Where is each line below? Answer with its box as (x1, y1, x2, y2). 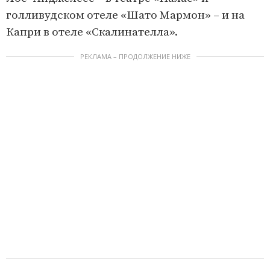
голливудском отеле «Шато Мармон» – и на (6, 8, 245, 23)
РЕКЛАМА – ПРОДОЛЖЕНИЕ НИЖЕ (80, 52, 190, 61)
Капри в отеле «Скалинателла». (6, 25, 178, 40)
